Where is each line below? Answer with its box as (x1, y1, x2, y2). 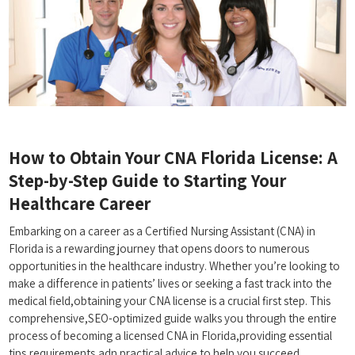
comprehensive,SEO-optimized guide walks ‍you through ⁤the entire (9, 311, 338, 326)
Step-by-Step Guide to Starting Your (9, 169, 287, 193)
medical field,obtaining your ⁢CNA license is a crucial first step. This (9, 293, 331, 309)
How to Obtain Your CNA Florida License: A (9, 146, 338, 170)
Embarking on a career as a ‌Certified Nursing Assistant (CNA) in (9, 223, 316, 239)
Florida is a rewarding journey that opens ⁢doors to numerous (9, 241, 310, 257)
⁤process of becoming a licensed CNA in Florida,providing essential (9, 328, 333, 344)
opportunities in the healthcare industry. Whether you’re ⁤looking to (9, 258, 341, 274)
